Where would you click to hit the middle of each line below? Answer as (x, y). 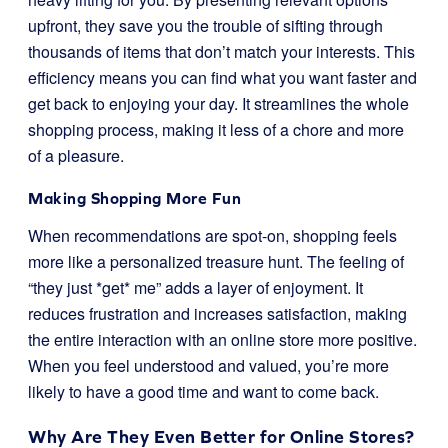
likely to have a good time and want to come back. (203, 391)
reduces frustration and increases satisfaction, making (217, 313)
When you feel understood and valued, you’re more (208, 365)
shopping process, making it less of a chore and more (216, 129)
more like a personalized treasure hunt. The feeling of (216, 261)
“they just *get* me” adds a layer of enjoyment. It (195, 287)
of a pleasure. (76, 155)
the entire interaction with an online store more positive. (222, 339)
